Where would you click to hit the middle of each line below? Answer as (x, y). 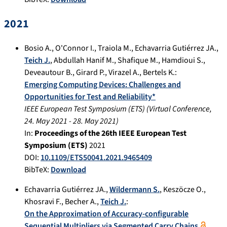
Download (68, 169)
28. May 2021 (94, 121)
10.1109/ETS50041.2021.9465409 (96, 157)
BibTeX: (37, 169)
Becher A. (81, 201)
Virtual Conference (179, 109)
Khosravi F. (43, 201)
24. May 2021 (46, 121)
